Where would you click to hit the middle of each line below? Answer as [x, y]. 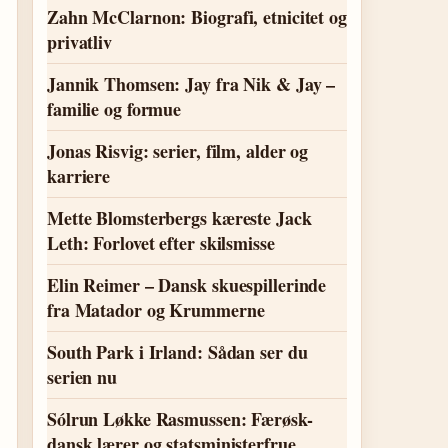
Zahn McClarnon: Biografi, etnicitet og [197, 17]
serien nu [82, 377]
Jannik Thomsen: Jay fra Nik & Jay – [191, 84]
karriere [79, 176]
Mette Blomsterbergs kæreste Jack [179, 218]
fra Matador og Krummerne [156, 310]
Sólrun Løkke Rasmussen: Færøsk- [180, 419]
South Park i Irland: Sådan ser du [177, 352]
